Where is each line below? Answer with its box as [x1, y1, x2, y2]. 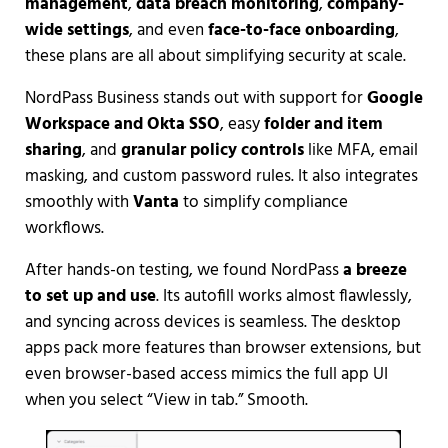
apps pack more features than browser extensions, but [24, 335, 421, 363]
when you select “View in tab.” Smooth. [24, 387, 308, 415]
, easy [219, 111, 264, 139]
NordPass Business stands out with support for [24, 85, 367, 113]
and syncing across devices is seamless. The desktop [24, 309, 401, 337]
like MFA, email [303, 137, 418, 165]
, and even [128, 17, 208, 45]
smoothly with [24, 189, 133, 217]
